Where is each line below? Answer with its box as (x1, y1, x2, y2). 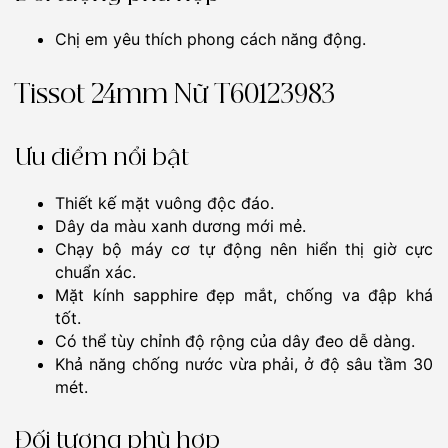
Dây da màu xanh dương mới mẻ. (55, 216, 306, 237)
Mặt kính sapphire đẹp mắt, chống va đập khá (55, 285, 433, 306)
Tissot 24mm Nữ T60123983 (15, 83, 335, 109)
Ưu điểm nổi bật (15, 147, 189, 170)
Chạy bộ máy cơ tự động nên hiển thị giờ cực (55, 239, 433, 260)
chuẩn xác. (55, 262, 136, 283)
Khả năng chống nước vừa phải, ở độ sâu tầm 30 (55, 354, 433, 375)
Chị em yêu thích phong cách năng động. (55, 29, 366, 50)
